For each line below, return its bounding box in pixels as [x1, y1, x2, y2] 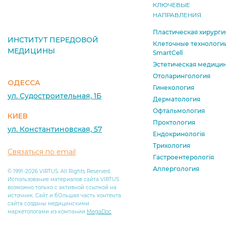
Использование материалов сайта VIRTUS [8, 176, 119, 183]
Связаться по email [8, 147, 76, 157]
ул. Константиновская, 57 [8, 125, 102, 134]
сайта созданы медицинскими [8, 200, 89, 207]
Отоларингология [153, 72, 210, 80]
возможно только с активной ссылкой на [8, 184, 117, 191]
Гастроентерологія [153, 153, 214, 161]
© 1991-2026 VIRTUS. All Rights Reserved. [8, 168, 111, 175]
